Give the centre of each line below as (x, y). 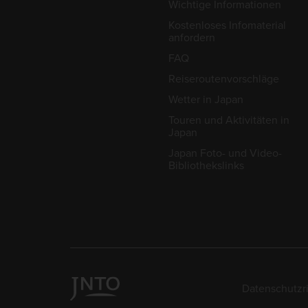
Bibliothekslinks (206, 166)
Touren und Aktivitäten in (229, 120)
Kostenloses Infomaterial (227, 25)
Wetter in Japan (206, 100)
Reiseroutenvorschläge (223, 79)
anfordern (191, 38)
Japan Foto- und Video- (225, 153)
